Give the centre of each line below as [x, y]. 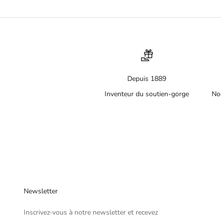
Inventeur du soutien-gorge [147, 94]
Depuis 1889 [147, 78]
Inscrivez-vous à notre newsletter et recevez [91, 212]
